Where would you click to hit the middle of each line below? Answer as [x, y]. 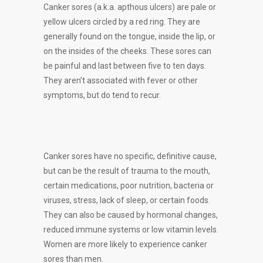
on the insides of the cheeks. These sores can [127, 51]
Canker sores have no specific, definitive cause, [130, 156]
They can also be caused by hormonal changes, [131, 215]
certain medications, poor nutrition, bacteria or [129, 186]
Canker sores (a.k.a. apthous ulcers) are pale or [130, 7]
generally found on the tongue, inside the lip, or [129, 36]
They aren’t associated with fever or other [121, 80]
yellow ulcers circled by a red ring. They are [122, 22]
